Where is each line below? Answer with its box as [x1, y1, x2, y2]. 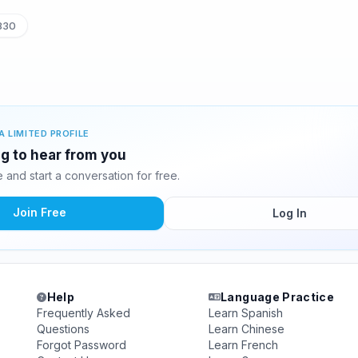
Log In [272, 206, 307, 220]
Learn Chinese [208, 322, 284, 336]
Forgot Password [37, 338, 127, 352]
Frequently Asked [37, 306, 131, 320]
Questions [37, 322, 90, 336]
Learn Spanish [208, 306, 283, 320]
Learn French [208, 338, 278, 352]
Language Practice [221, 290, 335, 304]
